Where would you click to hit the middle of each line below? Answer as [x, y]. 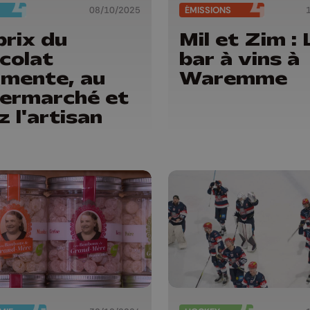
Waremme [233, 78]
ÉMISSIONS [208, 10]
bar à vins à [239, 58]
